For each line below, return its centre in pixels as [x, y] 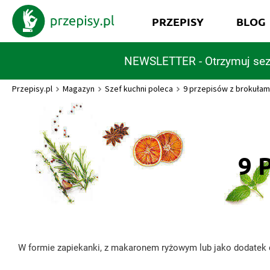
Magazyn [79, 89]
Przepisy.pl [32, 89]
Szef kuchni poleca [139, 89]
